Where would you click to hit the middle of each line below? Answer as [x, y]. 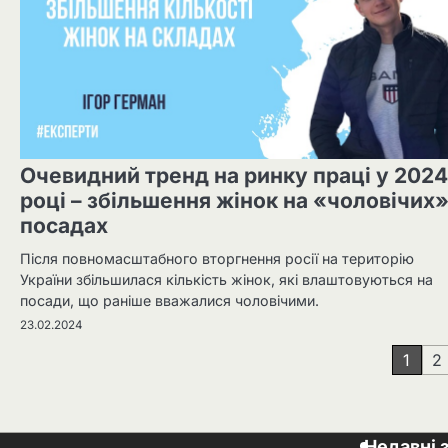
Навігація [76, 362]
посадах [64, 226]
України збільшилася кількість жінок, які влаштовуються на [226, 280]
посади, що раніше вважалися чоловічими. [171, 301]
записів [64, 398]
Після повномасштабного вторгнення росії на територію [217, 259]
